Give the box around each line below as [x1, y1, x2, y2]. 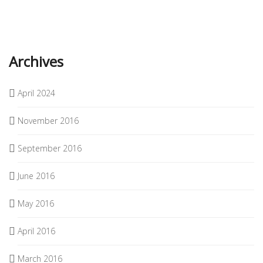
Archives [9, 52, 63, 72]
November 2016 [18, 115, 79, 127]
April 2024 [18, 87, 55, 99]
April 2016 [18, 225, 55, 237]
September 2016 [18, 143, 82, 154]
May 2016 [18, 198, 54, 210]
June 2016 [18, 170, 55, 182]
